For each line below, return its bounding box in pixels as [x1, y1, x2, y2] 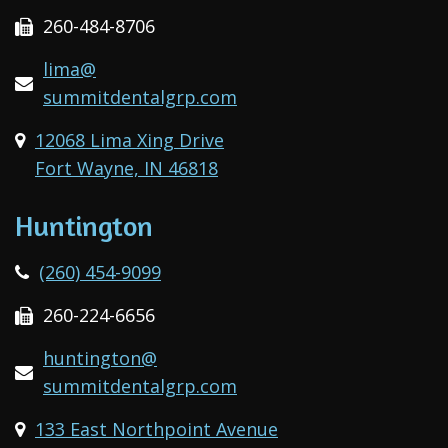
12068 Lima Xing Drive [35, 127, 224, 152]
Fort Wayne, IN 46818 [35, 155, 218, 180]
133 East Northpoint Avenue [35, 416, 278, 441]
